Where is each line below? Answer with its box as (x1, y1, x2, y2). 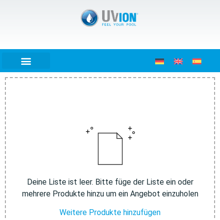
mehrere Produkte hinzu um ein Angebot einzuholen (22, 189, 198, 198)
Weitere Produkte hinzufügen (59, 208, 161, 218)
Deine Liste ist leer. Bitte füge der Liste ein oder (27, 177, 193, 187)
